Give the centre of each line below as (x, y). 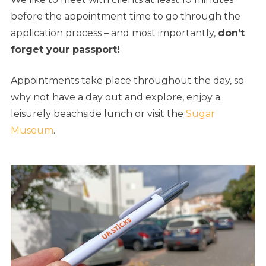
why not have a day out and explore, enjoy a (115, 97)
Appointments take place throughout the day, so (127, 81)
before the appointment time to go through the (126, 17)
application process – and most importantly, (114, 33)
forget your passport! (65, 50)
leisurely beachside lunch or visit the (98, 114)
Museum (32, 131)
